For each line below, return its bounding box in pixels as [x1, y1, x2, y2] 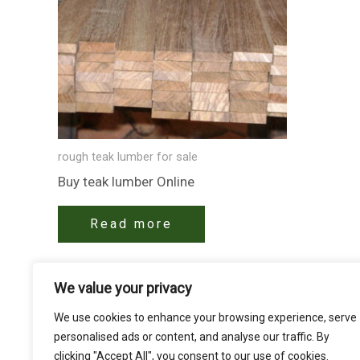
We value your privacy [54, 280, 192, 297]
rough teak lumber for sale [58, 149, 198, 164]
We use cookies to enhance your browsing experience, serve [54, 311, 357, 324]
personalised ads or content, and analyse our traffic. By [54, 330, 329, 343]
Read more [90, 216, 173, 232]
